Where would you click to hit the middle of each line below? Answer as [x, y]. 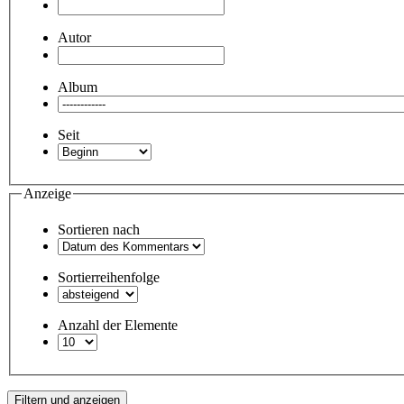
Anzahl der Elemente [118, 325]
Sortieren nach [99, 229]
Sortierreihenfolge [109, 277]
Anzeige [47, 193]
